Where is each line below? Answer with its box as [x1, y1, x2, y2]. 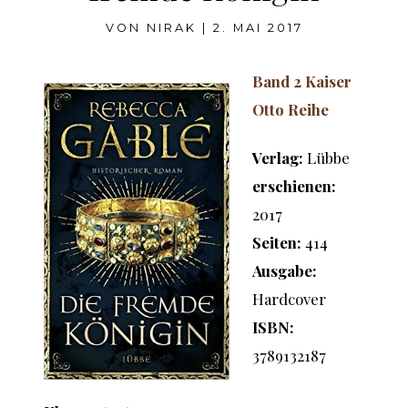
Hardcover [252, 289, 327, 310]
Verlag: [252, 148, 304, 168]
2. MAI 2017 [212, 21, 303, 36]
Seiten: [252, 232, 302, 253]
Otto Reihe [252, 99, 330, 120]
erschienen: [252, 176, 337, 197]
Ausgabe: [252, 260, 318, 281]
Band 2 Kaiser [252, 71, 352, 92]
